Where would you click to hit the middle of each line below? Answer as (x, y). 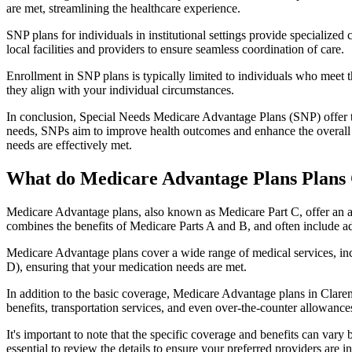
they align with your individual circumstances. (120, 90)
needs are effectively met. (69, 145)
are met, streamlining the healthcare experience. (123, 9)
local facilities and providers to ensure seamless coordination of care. (175, 49)
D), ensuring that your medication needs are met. (126, 266)
